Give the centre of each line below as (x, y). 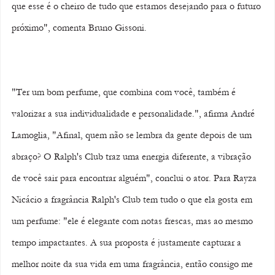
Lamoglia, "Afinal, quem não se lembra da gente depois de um (133, 135)
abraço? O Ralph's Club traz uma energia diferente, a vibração (133, 157)
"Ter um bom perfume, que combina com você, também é (125, 92)
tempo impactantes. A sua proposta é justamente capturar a (128, 243)
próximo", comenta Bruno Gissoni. (80, 28)
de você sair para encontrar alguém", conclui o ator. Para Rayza (135, 178)
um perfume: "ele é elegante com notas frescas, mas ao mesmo (134, 221)
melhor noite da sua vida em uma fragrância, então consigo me (134, 264)
